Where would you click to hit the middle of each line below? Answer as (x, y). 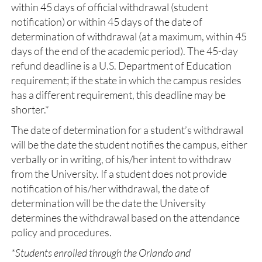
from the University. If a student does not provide (119, 174)
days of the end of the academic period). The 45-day (125, 51)
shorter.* (30, 109)
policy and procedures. (61, 232)
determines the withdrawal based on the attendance (125, 218)
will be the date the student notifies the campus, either (129, 144)
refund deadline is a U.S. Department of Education (121, 65)
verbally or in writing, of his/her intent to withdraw (121, 159)
